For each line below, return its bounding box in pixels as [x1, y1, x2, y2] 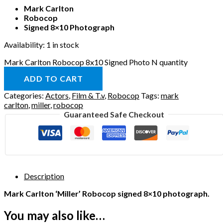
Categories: [4, 90, 45, 100]
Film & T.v [72, 90, 105, 100]
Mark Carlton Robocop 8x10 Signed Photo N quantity [4, 57, 188, 67]
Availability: [4, 39, 45, 49]
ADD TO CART [23, 73, 83, 83]
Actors [45, 90, 69, 100]
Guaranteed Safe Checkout [64, 109, 165, 119]
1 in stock [46, 39, 79, 49]
